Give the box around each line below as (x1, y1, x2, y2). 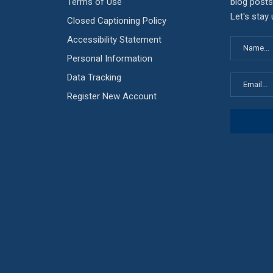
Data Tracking (66, 72, 121, 83)
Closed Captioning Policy (66, 15, 166, 27)
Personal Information (66, 53, 152, 65)
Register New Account (66, 91, 157, 102)
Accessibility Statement (66, 34, 161, 46)
